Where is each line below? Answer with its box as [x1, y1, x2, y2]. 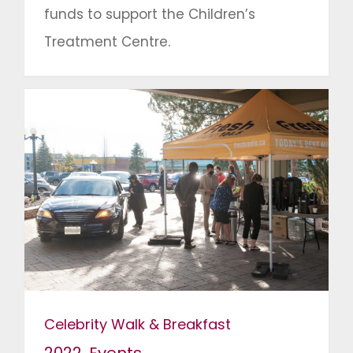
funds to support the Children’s [44, 5, 255, 24]
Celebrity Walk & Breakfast [44, 314, 231, 335]
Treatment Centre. [44, 32, 170, 52]
